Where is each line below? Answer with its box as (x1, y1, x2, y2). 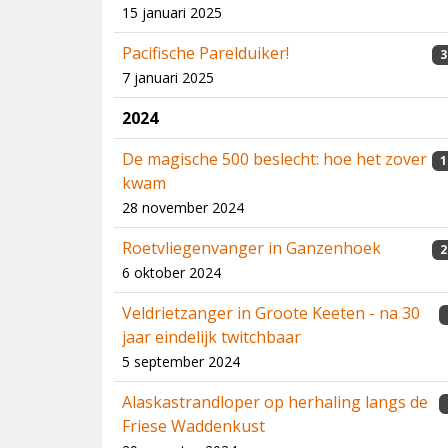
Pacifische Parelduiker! (122, 42, 289, 64)
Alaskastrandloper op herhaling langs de (122, 391, 428, 413)
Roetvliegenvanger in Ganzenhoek (122, 237, 381, 259)
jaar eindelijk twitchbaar (122, 326, 301, 348)
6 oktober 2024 (122, 263, 221, 282)
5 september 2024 (122, 352, 240, 371)
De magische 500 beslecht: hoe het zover (122, 148, 427, 170)
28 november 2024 (122, 198, 244, 217)
